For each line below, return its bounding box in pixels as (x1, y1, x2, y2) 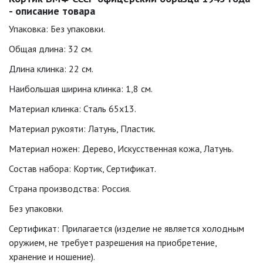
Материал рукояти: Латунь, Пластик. (9, 123, 156, 134)
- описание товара (9, 4, 95, 18)
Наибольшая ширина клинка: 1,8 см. (9, 83, 153, 95)
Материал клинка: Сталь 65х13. (9, 103, 136, 114)
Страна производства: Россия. (9, 183, 131, 194)
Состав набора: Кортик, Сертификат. (9, 163, 156, 174)
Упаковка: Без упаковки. (9, 23, 105, 35)
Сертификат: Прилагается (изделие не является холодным (9, 222, 244, 234)
